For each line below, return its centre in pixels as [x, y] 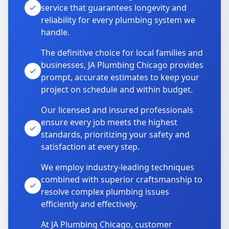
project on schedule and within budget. [117, 89]
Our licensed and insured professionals [117, 110]
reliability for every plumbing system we [118, 20]
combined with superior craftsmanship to [122, 179]
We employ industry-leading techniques [118, 167]
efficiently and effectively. [89, 204]
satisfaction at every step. [90, 147]
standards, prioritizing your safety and [115, 134]
